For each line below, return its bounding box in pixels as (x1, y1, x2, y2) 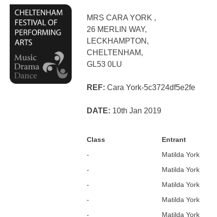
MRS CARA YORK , (87, 14, 156, 22)
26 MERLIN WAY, (87, 25, 147, 34)
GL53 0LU (87, 60, 123, 69)
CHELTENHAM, (87, 48, 143, 57)
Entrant (162, 136, 186, 144)
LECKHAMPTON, (87, 37, 149, 46)
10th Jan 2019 (110, 107, 162, 115)
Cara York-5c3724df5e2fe (105, 83, 196, 92)
